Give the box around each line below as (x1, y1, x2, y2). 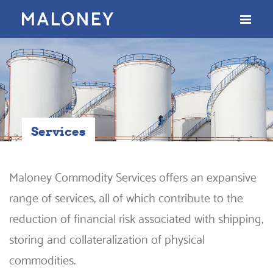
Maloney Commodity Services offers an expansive (9, 166, 257, 186)
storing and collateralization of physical (9, 228, 205, 249)
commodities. (9, 249, 76, 269)
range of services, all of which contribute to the (9, 186, 243, 207)
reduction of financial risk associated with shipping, (9, 207, 263, 228)
